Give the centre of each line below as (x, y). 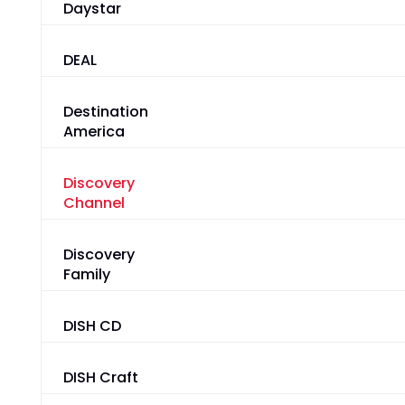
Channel (94, 203)
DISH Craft (100, 378)
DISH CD (92, 326)
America (94, 132)
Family (86, 275)
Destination (105, 112)
